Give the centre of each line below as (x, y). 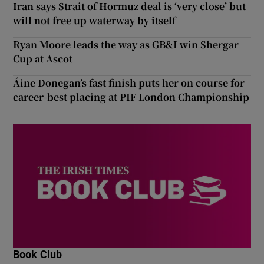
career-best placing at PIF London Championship (131, 97)
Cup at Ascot (43, 58)
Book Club (38, 255)
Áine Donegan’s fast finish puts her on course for (129, 82)
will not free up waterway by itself (95, 20)
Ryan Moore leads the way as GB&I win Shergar (126, 44)
